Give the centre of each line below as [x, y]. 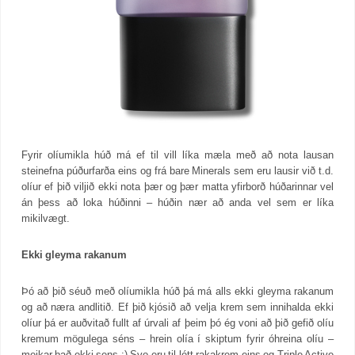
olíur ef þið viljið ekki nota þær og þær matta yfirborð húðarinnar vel [177, 186]
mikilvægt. [46, 218]
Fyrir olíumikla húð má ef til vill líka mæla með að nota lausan [177, 155]
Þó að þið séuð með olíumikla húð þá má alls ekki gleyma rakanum [177, 291]
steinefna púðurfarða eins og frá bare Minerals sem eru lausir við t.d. [177, 170]
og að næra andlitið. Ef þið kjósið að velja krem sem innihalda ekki [177, 307]
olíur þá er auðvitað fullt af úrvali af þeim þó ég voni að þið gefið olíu [177, 323]
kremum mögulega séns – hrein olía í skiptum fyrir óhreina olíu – [177, 338]
